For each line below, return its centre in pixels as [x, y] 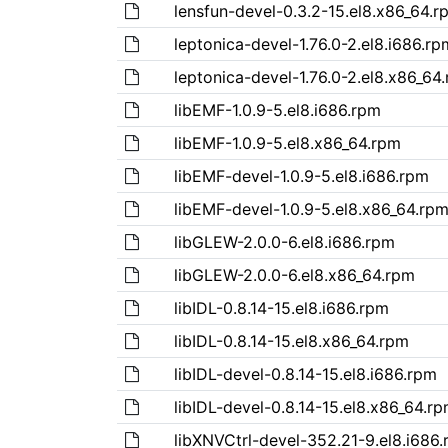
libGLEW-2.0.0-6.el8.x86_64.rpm [294, 274]
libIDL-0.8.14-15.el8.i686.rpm [281, 307]
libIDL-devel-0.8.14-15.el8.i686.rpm [305, 373]
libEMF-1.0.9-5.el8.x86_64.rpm [287, 142]
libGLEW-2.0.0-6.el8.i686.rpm [284, 241]
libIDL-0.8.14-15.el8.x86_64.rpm [291, 340]
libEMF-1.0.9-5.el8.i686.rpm [277, 109]
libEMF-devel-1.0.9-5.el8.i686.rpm [301, 175]
